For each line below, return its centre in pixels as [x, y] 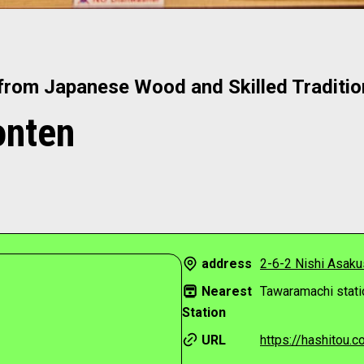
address [227, 263]
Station [204, 312]
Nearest [227, 291]
